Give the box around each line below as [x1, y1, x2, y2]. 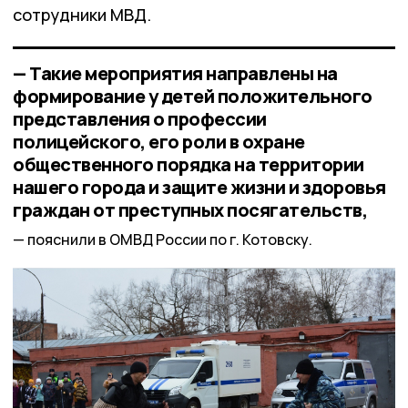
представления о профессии [13, 106, 267, 131]
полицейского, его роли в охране [13, 128, 305, 154]
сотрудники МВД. [13, 3, 151, 25]
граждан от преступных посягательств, [13, 197, 367, 222]
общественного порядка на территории [13, 151, 364, 177]
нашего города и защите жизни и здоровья [13, 174, 386, 199]
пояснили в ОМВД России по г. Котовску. [27, 229, 312, 250]
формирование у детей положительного [13, 83, 372, 108]
